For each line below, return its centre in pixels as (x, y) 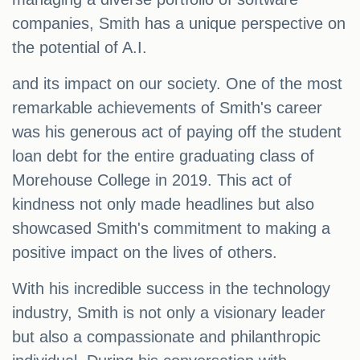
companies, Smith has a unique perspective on (179, 24)
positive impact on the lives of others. (145, 253)
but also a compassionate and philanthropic (166, 337)
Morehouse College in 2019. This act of (152, 180)
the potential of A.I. (80, 48)
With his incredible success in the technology (171, 289)
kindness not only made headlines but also (163, 205)
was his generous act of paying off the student (177, 132)
